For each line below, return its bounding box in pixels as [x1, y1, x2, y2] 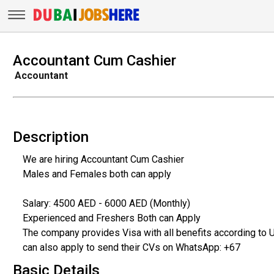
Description [12, 128, 89, 146]
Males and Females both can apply [22, 168, 171, 180]
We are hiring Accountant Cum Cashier [22, 153, 184, 165]
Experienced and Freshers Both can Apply [22, 212, 201, 224]
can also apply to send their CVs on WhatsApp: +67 [22, 241, 240, 253]
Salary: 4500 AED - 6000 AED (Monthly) [22, 197, 190, 209]
